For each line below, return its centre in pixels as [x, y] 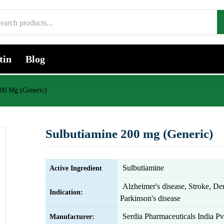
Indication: [66, 192]
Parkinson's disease [150, 198]
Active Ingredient [76, 168]
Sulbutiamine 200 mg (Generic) [129, 134]
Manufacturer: [72, 217]
